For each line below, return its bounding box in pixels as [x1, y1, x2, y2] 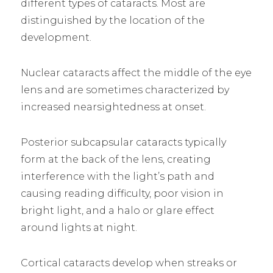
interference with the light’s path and [20, 170, 214, 182]
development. [20, 31, 91, 43]
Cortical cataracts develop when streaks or [20, 257, 237, 269]
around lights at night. [20, 221, 137, 233]
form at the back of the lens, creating [20, 153, 211, 165]
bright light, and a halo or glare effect [20, 204, 214, 216]
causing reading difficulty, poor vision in [20, 187, 224, 199]
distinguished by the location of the [20, 14, 205, 26]
